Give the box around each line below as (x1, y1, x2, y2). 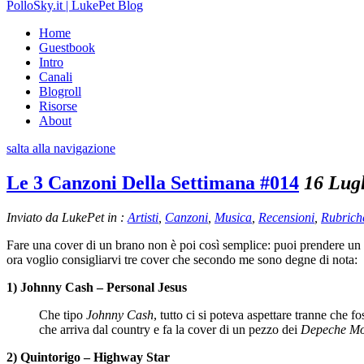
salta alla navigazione (6, 141, 115, 155)
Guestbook (39, 41, 95, 54)
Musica (214, 210, 252, 224)
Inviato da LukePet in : (6, 210, 128, 224)
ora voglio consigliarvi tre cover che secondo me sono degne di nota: (6, 252, 357, 266)
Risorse (39, 99, 77, 113)
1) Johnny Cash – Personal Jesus (6, 279, 187, 294)
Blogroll (39, 84, 81, 98)
